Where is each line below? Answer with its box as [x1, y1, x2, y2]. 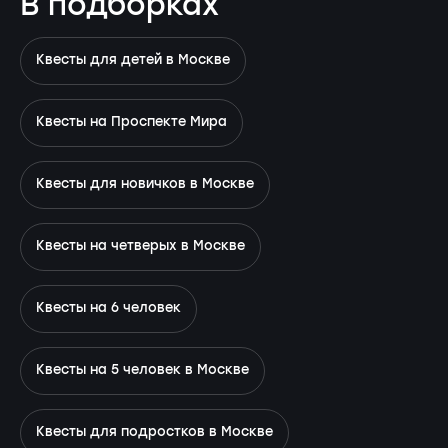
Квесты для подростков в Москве [36, 422, 273, 444]
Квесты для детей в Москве [36, 50, 230, 72]
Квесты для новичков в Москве [36, 174, 254, 196]
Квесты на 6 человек [36, 298, 181, 320]
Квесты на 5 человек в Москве [36, 360, 249, 382]
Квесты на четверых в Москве [36, 236, 245, 258]
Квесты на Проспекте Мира [36, 112, 227, 134]
